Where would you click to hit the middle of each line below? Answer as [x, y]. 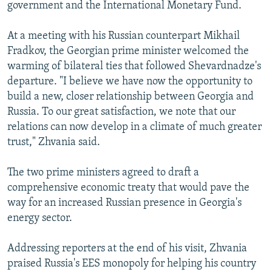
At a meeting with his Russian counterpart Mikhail [124, 36]
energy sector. [40, 218]
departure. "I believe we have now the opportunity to [130, 81]
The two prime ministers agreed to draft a [103, 172]
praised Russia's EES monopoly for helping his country [132, 263]
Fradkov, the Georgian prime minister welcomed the [128, 51]
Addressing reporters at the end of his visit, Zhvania [127, 248]
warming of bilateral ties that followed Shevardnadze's [134, 66]
